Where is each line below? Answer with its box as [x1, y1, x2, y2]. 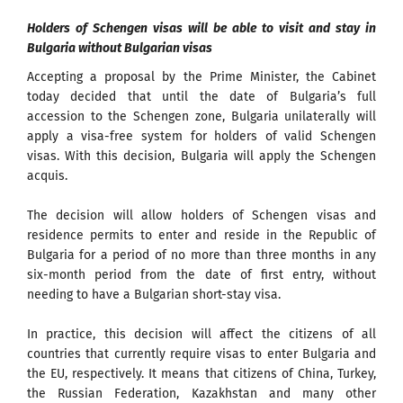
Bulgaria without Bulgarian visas [27, 40, 212, 56]
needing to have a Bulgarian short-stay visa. [27, 286, 281, 302]
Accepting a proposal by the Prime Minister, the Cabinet [27, 68, 376, 85]
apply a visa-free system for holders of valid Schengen [27, 128, 376, 144]
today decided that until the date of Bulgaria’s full [27, 88, 376, 104]
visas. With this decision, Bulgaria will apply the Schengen [27, 148, 376, 164]
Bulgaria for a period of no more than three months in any [27, 246, 376, 263]
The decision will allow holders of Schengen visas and [27, 207, 376, 223]
